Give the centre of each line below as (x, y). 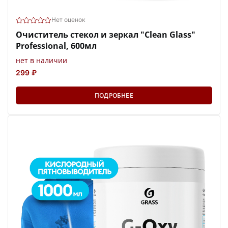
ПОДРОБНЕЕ (114, 95)
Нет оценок (68, 20)
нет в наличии (41, 60)
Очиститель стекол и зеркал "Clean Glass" (106, 34)
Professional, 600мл (56, 46)
